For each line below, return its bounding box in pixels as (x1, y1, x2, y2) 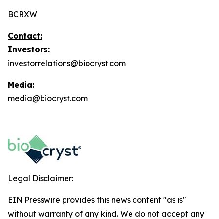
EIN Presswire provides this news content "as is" (8, 195, 186, 205)
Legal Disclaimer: (8, 174, 73, 183)
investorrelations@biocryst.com (8, 58, 126, 68)
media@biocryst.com (8, 93, 88, 103)
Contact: (8, 31, 42, 41)
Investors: (8, 44, 50, 54)
